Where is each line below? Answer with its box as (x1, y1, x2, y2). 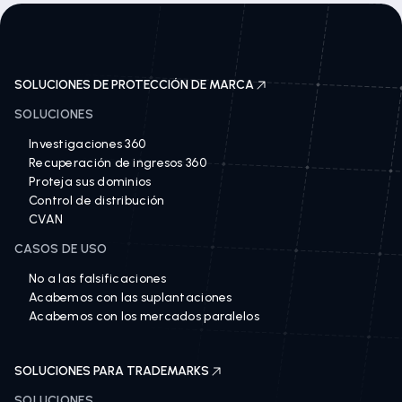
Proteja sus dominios (29, 174, 152, 189)
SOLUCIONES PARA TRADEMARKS (14, 363, 209, 379)
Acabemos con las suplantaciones (29, 290, 232, 305)
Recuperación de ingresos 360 (29, 155, 206, 170)
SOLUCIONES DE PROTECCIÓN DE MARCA (14, 77, 254, 92)
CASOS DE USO (14, 241, 108, 257)
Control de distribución (29, 193, 165, 208)
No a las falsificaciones (29, 271, 167, 286)
